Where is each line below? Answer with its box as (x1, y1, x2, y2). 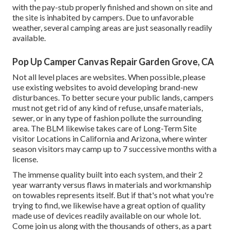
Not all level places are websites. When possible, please (12, 72, 205, 82)
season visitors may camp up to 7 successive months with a (12, 144, 217, 154)
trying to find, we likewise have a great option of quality (12, 200, 205, 210)
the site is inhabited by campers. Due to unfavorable (12, 12, 194, 23)
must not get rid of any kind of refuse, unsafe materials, (12, 103, 203, 113)
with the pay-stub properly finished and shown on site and (12, 2, 213, 12)
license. (12, 154, 38, 164)
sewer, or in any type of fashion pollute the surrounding (12, 113, 202, 123)
